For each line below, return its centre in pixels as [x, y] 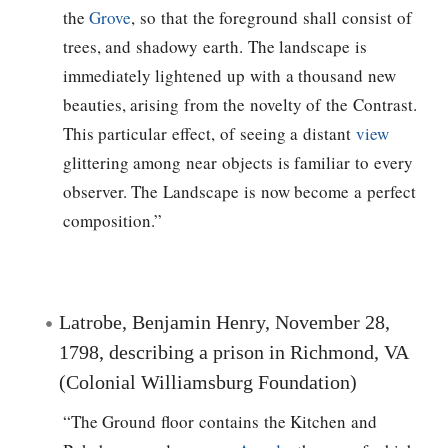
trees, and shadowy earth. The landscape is [215, 47]
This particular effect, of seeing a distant [209, 134]
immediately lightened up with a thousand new [229, 76]
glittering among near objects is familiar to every [237, 163]
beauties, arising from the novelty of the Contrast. [239, 105]
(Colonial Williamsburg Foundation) [208, 381]
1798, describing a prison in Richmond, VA [233, 351]
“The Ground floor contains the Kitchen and [220, 421]
